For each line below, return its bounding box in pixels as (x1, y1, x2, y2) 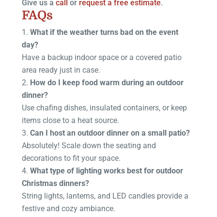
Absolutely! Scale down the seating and (21, 140, 156, 150)
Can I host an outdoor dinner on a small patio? (30, 128, 190, 138)
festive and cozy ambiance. (21, 203, 115, 213)
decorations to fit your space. (21, 153, 121, 163)
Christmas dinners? (21, 178, 89, 188)
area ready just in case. (21, 65, 100, 75)
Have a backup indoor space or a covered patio (21, 52, 182, 62)
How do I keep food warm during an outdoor (30, 77, 184, 87)
